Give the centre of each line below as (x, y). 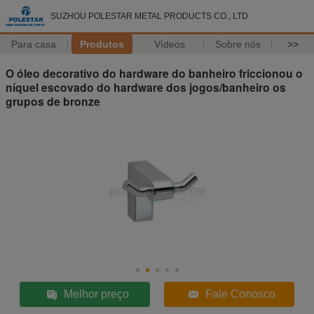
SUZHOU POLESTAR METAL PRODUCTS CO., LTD (149, 16)
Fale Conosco (240, 294)
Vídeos (170, 44)
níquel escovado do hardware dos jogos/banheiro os (146, 87)
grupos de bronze (53, 101)
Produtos (102, 44)
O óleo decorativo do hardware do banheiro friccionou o (154, 73)
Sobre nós (238, 44)
